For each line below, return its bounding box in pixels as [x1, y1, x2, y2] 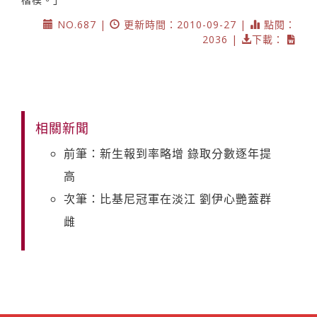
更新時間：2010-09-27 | [120, 17, 250, 31]
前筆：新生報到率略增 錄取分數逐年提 [64, 145, 272, 161]
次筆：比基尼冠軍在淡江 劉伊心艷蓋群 [64, 190, 272, 207]
